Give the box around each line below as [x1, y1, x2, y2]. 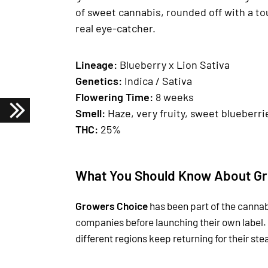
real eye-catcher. [75, 21, 156, 35]
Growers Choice [75, 199, 148, 212]
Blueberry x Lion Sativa [120, 57, 230, 71]
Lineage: [75, 57, 120, 71]
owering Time [84, 90, 150, 103]
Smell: [75, 106, 108, 120]
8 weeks [156, 90, 194, 103]
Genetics [75, 74, 118, 87]
